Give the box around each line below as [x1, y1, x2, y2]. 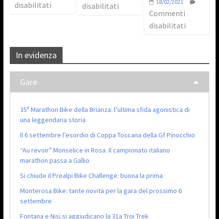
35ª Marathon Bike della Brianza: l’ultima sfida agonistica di [20, 105, 190, 114]
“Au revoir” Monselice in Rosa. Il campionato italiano [20, 145, 170, 154]
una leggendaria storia [20, 115, 86, 124]
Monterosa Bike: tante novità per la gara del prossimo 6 [20, 186, 182, 195]
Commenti [149, 8, 186, 18]
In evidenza [15, 49, 57, 61]
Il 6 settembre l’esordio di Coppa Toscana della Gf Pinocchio [20, 130, 195, 139]
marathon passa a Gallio [20, 155, 89, 165]
